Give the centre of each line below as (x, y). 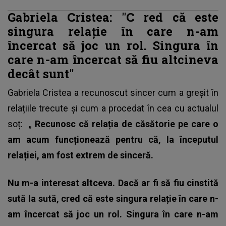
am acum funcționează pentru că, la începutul (113, 139)
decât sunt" (42, 73)
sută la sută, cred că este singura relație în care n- (113, 198)
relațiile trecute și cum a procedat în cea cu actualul (113, 108)
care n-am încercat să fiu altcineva (113, 59)
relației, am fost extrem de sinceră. (80, 155)
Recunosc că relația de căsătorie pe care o (127, 124)
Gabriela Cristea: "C (76, 17)
